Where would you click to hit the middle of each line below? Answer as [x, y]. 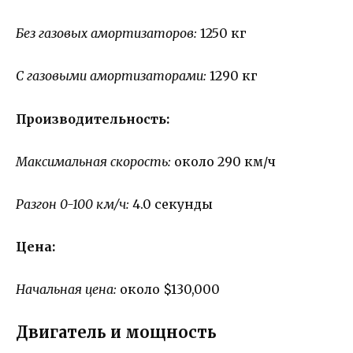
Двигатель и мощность [116, 332]
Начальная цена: [68, 290]
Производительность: [93, 119]
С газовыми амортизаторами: [113, 76]
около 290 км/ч [225, 161]
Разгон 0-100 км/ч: [74, 204]
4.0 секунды [173, 204]
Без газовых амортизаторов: [108, 33]
